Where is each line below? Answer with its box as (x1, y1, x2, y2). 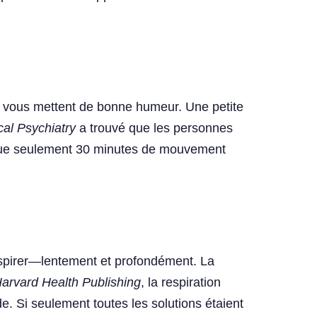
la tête (283, 8, 294, 35)
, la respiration (141, 275, 221, 290)
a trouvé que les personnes (76, 121, 233, 136)
